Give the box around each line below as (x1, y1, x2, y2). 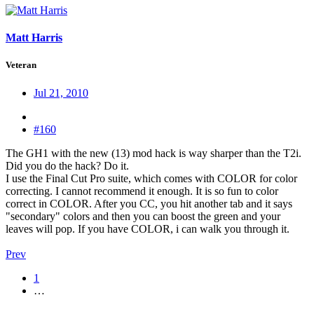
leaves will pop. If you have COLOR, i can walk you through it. (6, 222, 289, 235)
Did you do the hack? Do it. (6, 159, 129, 172)
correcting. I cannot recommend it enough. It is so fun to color (6, 184, 278, 197)
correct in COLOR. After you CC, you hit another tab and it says (6, 197, 292, 210)
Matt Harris (6, 32, 62, 44)
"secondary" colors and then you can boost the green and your (6, 210, 280, 222)
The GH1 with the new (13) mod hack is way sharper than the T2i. (6, 146, 301, 159)
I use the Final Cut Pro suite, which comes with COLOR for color (6, 172, 297, 184)
